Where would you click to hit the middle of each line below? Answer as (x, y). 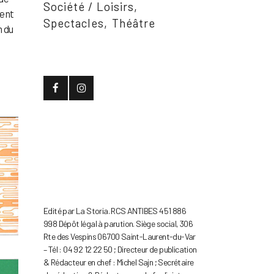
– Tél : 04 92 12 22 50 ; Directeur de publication (120, 250)
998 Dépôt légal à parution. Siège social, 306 (118, 224)
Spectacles (74, 23)
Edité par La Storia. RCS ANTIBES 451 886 (115, 211)
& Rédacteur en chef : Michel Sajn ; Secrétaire (119, 262)
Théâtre (134, 23)
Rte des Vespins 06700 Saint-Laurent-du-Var (120, 237)
